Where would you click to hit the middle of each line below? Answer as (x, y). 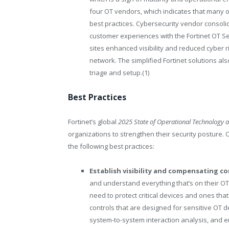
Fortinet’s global (93, 121)
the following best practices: (111, 146)
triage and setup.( (117, 72)
